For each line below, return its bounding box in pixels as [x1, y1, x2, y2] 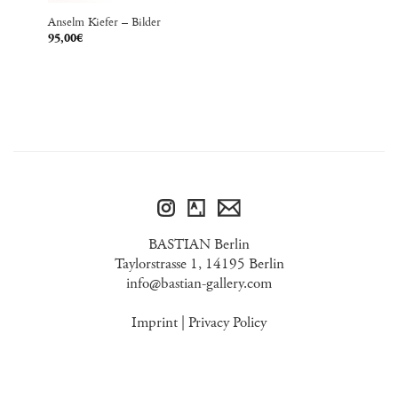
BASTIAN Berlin [148, 234, 250, 254]
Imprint [131, 313, 178, 332]
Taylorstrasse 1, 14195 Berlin [114, 253, 284, 274]
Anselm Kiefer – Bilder [47, 13, 161, 30]
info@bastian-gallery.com [126, 273, 272, 293]
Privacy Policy [188, 313, 267, 332]
